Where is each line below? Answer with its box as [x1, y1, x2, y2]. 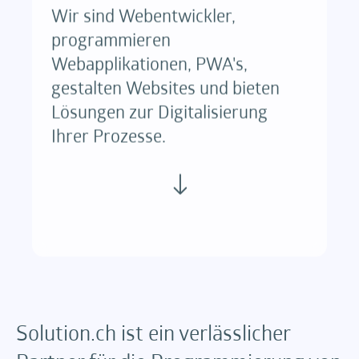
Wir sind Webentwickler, [51, 9, 236, 26]
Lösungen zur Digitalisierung [51, 105, 268, 123]
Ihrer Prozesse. [51, 129, 166, 147]
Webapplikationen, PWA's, [51, 57, 248, 75]
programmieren [51, 33, 171, 50]
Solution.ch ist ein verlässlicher [16, 325, 290, 346]
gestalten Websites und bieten [51, 81, 280, 99]
